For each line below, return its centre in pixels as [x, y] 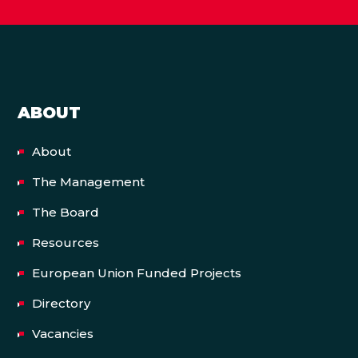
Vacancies [62, 333]
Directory [61, 303]
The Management [88, 181]
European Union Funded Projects [136, 272]
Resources [65, 242]
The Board [65, 212]
